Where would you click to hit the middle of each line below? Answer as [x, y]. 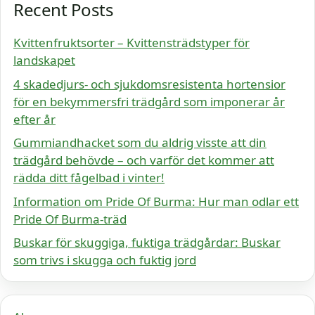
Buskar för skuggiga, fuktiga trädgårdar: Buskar [147, 243]
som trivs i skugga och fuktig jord [105, 260]
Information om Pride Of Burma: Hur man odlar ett [156, 201]
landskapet [44, 60]
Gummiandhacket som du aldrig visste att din [140, 143]
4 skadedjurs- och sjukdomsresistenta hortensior [149, 84]
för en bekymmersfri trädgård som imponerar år [149, 101]
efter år [34, 119]
